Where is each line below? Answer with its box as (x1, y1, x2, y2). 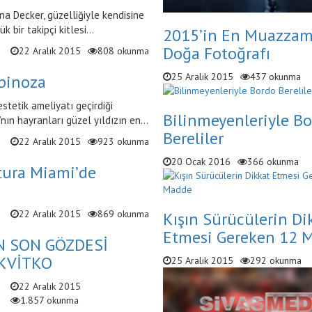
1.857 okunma (19, 294, 79, 306)
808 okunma (97, 45, 149, 57)
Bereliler (163, 127, 224, 150)
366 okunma (247, 155, 299, 169)
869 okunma (97, 208, 149, 220)
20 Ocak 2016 (171, 155, 231, 169)
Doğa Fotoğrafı (163, 42, 270, 65)
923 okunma (97, 135, 149, 148)
